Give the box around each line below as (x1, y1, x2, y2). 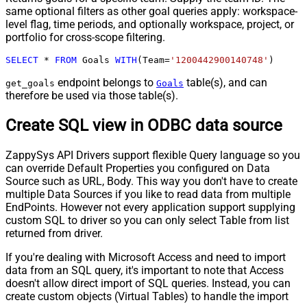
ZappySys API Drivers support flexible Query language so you (5, 148, 300, 162)
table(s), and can (184, 75, 267, 89)
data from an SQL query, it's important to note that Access (5, 263, 284, 277)
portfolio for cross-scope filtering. (5, 30, 165, 44)
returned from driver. (5, 226, 103, 240)
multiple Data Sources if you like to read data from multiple (5, 187, 291, 201)
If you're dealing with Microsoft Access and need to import (5, 250, 286, 264)
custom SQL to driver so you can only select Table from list (5, 213, 289, 227)
